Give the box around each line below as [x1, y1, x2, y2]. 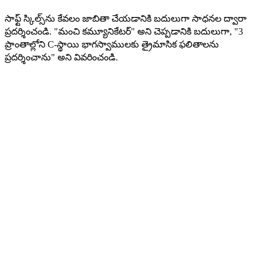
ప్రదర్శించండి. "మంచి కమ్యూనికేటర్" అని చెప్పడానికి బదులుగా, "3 [5, 26, 243, 37]
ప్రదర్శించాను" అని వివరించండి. [5, 52, 118, 63]
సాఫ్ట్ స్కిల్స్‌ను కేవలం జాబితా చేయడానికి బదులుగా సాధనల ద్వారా [5, 14, 247, 24]
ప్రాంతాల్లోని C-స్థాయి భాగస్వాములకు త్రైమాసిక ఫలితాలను [5, 39, 219, 50]
